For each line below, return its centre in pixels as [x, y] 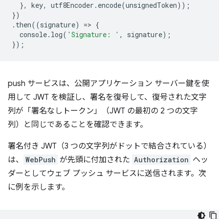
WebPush [41, 160]
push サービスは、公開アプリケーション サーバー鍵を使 [109, 84]
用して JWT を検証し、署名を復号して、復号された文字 [107, 98]
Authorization [161, 160]
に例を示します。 [39, 187]
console [33, 35]
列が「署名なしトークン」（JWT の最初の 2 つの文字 [103, 111]
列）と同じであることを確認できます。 [78, 125]
